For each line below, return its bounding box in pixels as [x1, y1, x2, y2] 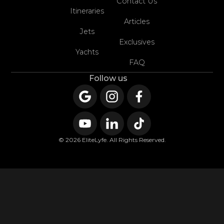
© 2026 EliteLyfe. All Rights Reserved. [58, 135, 166, 143]
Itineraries [70, 6, 104, 15]
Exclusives [119, 37, 155, 46]
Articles [124, 16, 150, 26]
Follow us [88, 73, 127, 83]
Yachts [75, 47, 99, 56]
